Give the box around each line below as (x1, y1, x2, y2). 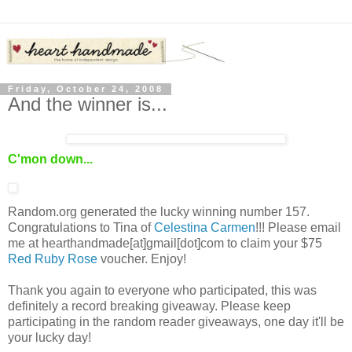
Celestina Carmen (154, 221, 255, 235)
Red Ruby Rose (8, 252, 97, 266)
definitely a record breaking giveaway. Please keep (8, 299, 291, 313)
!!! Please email (255, 221, 341, 235)
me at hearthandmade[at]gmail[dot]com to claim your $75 (8, 236, 322, 251)
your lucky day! (8, 331, 91, 345)
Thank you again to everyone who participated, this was (8, 284, 317, 298)
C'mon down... (8, 152, 93, 167)
